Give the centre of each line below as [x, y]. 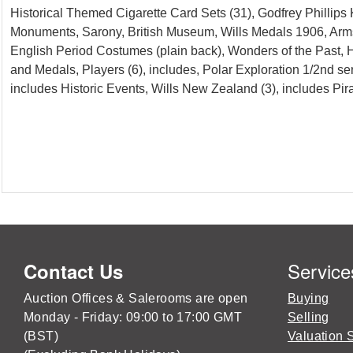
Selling [308, 317]
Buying [308, 298]
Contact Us [73, 271]
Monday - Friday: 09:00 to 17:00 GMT [133, 317]
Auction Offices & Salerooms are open [136, 298]
